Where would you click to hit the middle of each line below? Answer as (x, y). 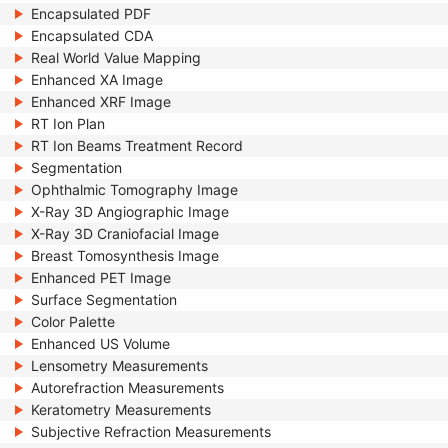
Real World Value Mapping (116, 57)
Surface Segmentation (104, 299)
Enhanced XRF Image (101, 101)
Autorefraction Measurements (127, 387)
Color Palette (73, 321)
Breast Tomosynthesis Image (125, 255)
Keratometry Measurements (121, 409)
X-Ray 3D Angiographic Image (130, 211)
